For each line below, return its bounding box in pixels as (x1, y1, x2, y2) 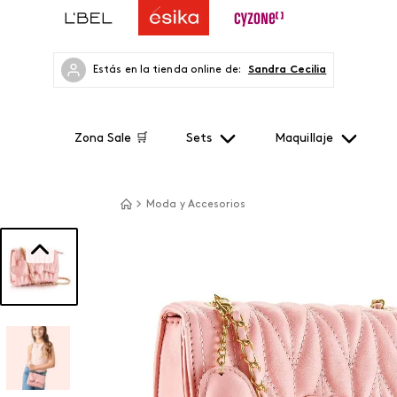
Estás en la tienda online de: (93, 65, 241, 75)
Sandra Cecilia (247, 65, 327, 75)
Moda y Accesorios (146, 199, 245, 210)
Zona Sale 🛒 (74, 132, 148, 145)
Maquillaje (275, 132, 334, 145)
